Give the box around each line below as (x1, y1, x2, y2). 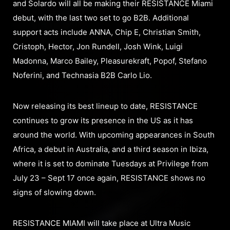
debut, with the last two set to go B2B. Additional (13, 13, 189, 23)
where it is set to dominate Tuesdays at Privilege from (13, 159, 208, 169)
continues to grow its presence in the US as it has (13, 116, 193, 126)
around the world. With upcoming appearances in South (13, 130, 215, 140)
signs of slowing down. (13, 187, 96, 198)
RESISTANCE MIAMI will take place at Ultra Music (13, 218, 190, 228)
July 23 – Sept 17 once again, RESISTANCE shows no (13, 173, 205, 183)
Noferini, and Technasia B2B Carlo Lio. (13, 70, 152, 81)
